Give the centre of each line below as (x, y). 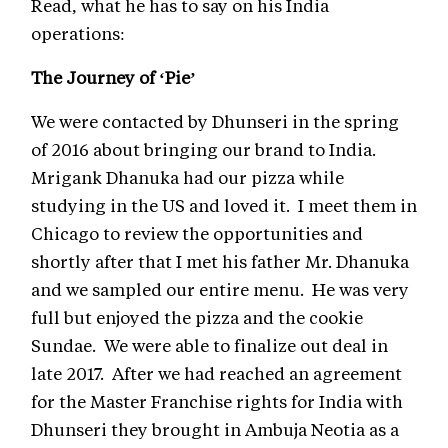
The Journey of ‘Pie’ (113, 77)
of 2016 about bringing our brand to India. (203, 149)
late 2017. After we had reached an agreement (216, 373)
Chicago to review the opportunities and (197, 233)
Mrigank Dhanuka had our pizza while (187, 177)
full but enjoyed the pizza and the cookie (197, 317)
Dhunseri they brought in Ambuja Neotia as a (215, 429)
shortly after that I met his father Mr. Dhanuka (220, 261)
